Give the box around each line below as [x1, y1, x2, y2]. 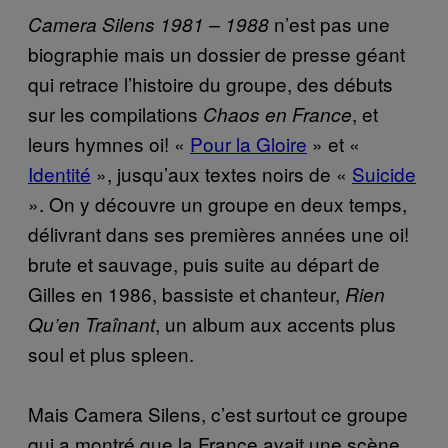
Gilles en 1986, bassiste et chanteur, [28, 279, 345, 307]
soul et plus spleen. [28, 339, 194, 367]
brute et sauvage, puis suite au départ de [28, 249, 380, 277]
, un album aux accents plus [155, 309, 396, 337]
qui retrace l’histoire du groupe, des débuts [28, 69, 393, 97]
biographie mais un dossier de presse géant [28, 39, 405, 67]
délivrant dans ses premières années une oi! [28, 219, 409, 247]
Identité [28, 159, 91, 187]
